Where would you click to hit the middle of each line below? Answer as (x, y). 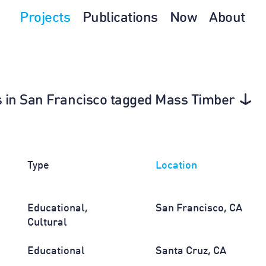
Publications (120, 18)
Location (176, 166)
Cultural (48, 223)
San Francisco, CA (199, 208)
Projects (45, 18)
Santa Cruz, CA (191, 251)
